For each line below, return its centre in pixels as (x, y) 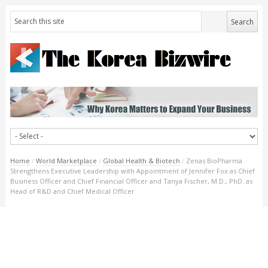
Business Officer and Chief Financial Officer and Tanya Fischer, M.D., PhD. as (131, 181)
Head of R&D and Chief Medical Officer (72, 191)
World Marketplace (66, 160)
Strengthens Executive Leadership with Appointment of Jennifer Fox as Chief (132, 170)
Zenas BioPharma (214, 160)
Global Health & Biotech (141, 160)
